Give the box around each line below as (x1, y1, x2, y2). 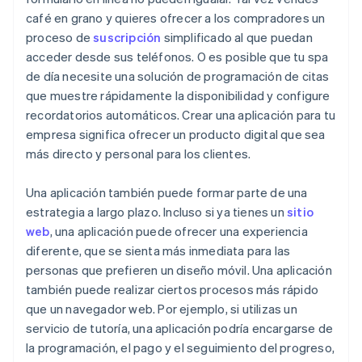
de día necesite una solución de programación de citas (26, 68, 330, 85)
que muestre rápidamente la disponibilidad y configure (26, 87, 330, 104)
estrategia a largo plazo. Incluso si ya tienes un (26, 204, 288, 221)
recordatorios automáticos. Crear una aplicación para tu (26, 107, 336, 124)
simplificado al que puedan (161, 29, 313, 46)
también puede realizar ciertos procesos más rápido (26, 281, 319, 298)
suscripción (93, 29, 162, 46)
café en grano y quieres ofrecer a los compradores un (26, 10, 326, 27)
